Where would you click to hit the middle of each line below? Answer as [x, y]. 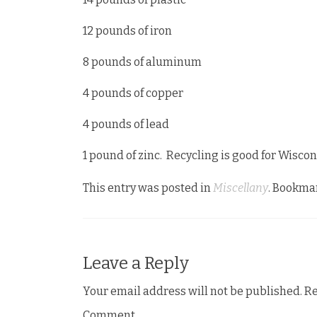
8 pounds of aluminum [142, 62]
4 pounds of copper [133, 93]
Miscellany [241, 188]
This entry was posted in [148, 188]
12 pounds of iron [127, 31]
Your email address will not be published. [192, 291]
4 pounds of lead [126, 124]
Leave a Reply [136, 263]
